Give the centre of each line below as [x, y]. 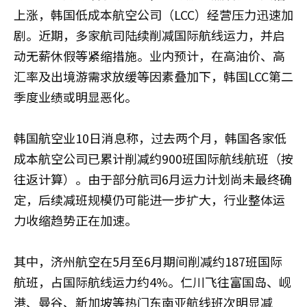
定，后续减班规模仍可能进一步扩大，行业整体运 [149, 199]
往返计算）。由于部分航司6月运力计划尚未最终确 [153, 179]
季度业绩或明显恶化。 [75, 97]
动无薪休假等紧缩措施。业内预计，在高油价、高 [149, 56]
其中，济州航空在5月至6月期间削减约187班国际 [148, 261]
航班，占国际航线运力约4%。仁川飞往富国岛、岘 [152, 282]
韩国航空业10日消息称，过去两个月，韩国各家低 [150, 138]
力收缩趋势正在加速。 [75, 220]
